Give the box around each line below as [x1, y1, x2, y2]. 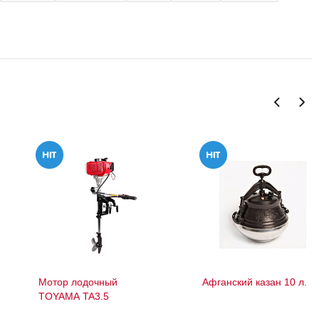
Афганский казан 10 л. [202, 276, 307, 288]
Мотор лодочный [38, 276, 117, 288]
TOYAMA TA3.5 [38, 291, 109, 303]
